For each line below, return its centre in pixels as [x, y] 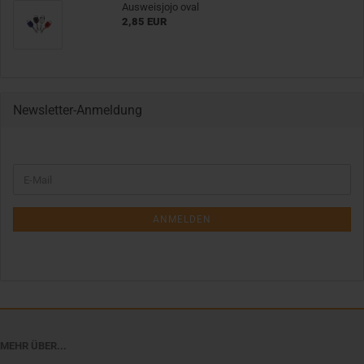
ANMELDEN [182, 219]
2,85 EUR [144, 22]
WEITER [30, 170]
